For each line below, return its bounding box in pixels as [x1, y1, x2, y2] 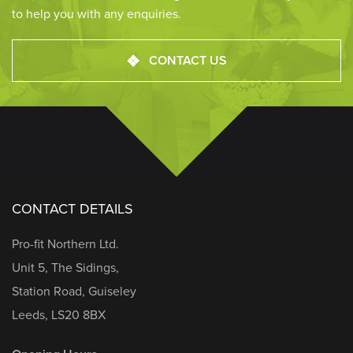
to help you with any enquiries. [12, 4, 181, 23]
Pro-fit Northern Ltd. [12, 234, 119, 253]
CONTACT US [148, 50, 227, 69]
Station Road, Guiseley [12, 281, 136, 300]
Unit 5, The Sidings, [12, 258, 119, 277]
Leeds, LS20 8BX [12, 305, 106, 324]
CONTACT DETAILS [12, 198, 133, 219]
